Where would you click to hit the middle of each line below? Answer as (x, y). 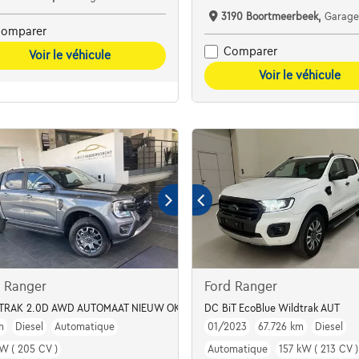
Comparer (250, 52)
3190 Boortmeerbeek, (272, 16)
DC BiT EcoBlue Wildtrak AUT (272, 308)
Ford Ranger (240, 286)
